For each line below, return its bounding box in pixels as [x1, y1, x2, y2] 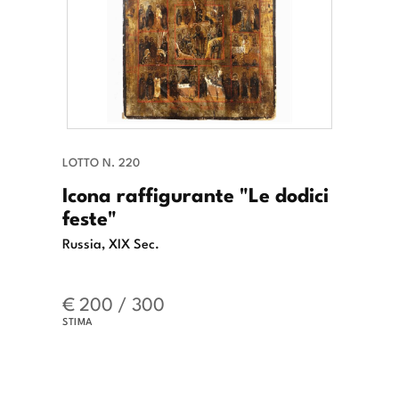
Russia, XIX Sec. [62, 232, 159, 252]
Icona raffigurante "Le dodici [62, 177, 329, 208]
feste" [62, 200, 117, 232]
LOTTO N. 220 [62, 152, 140, 170]
